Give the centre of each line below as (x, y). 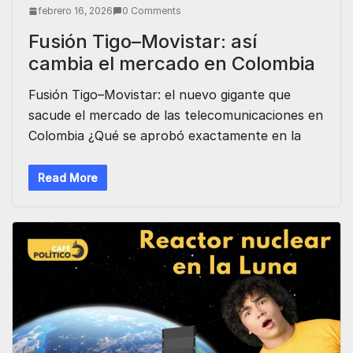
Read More (68, 177)
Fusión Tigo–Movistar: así (143, 41)
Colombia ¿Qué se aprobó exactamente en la (165, 135)
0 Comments (152, 10)
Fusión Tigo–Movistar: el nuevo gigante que (160, 94)
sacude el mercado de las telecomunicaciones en (176, 115)
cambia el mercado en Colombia (172, 63)
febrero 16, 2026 (75, 10)
